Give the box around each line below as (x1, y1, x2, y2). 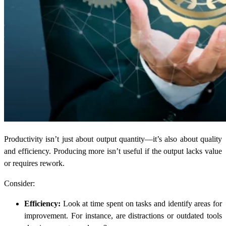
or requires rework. (4, 159, 65, 168)
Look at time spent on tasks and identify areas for (61, 199, 222, 208)
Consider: (4, 179, 35, 188)
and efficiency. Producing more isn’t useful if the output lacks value (4, 147, 222, 156)
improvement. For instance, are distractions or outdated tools (24, 211, 222, 220)
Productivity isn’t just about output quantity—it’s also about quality (4, 135, 222, 144)
